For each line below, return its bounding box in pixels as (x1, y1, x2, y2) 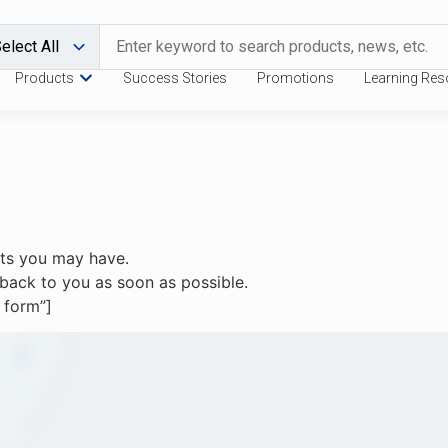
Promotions (257, 70, 334, 86)
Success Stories (123, 70, 227, 86)
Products (15, 70, 74, 86)
